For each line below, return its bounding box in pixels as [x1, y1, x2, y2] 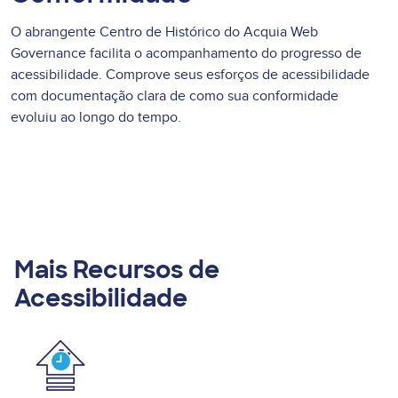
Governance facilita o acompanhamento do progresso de [11, 44, 362, 63]
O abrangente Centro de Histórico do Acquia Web [11, 23, 318, 42]
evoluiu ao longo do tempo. [11, 108, 181, 127]
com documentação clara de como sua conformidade [11, 87, 338, 106]
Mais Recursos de [14, 254, 219, 286]
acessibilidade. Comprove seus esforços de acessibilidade [11, 66, 370, 84]
